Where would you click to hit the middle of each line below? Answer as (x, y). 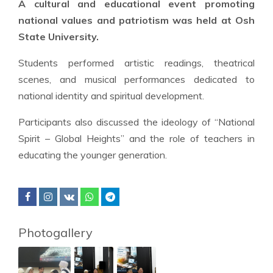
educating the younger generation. (93, 155)
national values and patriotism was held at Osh (136, 20)
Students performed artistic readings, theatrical (136, 63)
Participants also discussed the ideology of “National (136, 122)
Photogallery (55, 232)
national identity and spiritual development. (111, 96)
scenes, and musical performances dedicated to (136, 79)
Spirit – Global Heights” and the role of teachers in (136, 138)
